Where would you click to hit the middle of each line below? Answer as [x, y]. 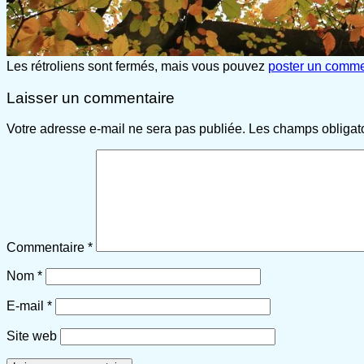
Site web [32, 336]
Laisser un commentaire [91, 97]
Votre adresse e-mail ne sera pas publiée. [126, 129]
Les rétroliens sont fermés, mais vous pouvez [137, 66]
